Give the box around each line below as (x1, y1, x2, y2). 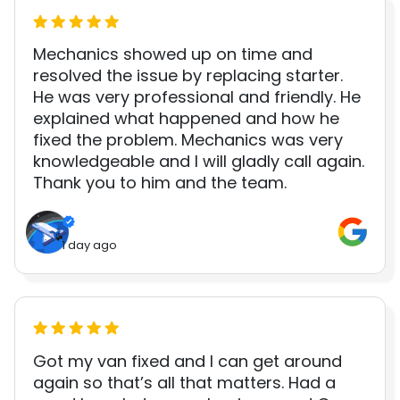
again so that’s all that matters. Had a (33, 371, 336, 394)
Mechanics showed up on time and (33, 43, 312, 66)
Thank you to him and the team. (33, 171, 287, 195)
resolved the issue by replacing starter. (33, 64, 343, 87)
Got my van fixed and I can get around (33, 349, 342, 372)
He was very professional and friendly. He (33, 86, 361, 109)
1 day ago (62, 236, 117, 254)
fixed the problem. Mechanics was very (33, 129, 343, 152)
